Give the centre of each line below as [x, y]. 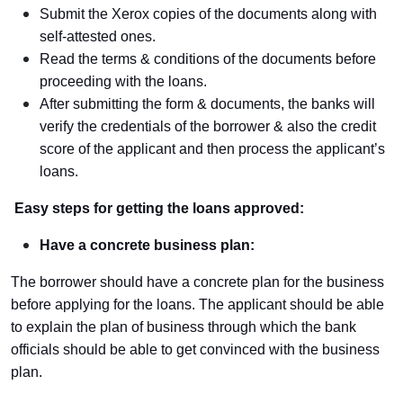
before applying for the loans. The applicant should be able [197, 304]
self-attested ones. [98, 36]
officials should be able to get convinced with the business [195, 349]
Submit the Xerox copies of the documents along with [208, 14]
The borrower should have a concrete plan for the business [197, 282]
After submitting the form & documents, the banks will [207, 104]
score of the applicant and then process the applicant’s [212, 149]
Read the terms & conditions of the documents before [208, 59]
